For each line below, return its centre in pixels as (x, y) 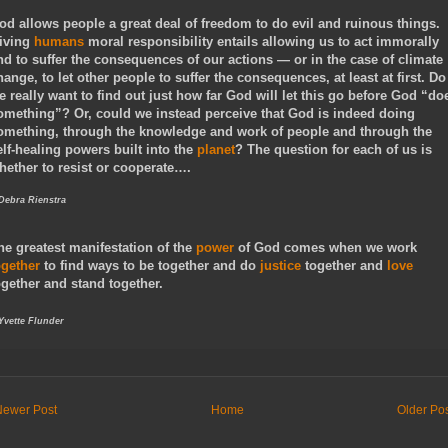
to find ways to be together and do (150, 266)
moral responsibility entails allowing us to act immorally (261, 41)
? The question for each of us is (333, 149)
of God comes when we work (325, 248)
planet (216, 149)
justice (280, 266)
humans (59, 41)
